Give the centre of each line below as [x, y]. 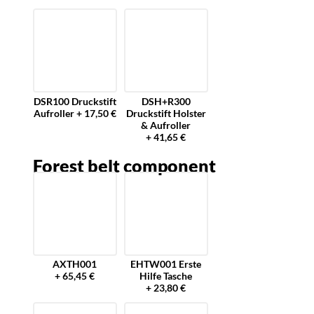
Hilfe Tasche [166, 276]
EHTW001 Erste [166, 264]
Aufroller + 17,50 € [75, 113]
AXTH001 [75, 264]
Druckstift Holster [166, 113]
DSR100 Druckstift [75, 101]
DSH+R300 [166, 101]
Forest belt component [124, 165]
